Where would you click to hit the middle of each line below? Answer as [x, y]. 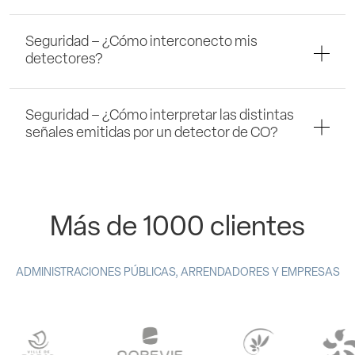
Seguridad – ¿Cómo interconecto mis [141, 42]
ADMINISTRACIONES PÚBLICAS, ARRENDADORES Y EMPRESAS [177, 273]
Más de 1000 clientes [177, 228]
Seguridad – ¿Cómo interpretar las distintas [160, 116]
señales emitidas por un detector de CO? [152, 133]
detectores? [64, 59]
